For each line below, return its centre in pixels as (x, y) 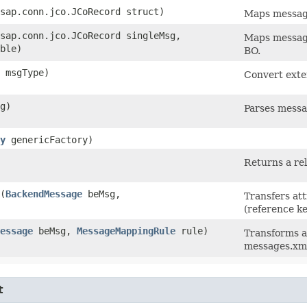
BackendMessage (44, 194)
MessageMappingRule (126, 231)
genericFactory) (49, 139)
